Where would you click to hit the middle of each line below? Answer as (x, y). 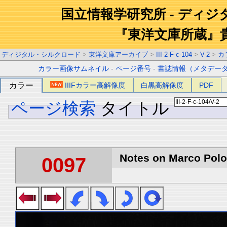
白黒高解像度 (162, 85)
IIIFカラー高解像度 (95, 85)
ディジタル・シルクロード (41, 54)
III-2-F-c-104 (174, 54)
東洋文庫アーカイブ (118, 54)
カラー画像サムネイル (74, 69)
